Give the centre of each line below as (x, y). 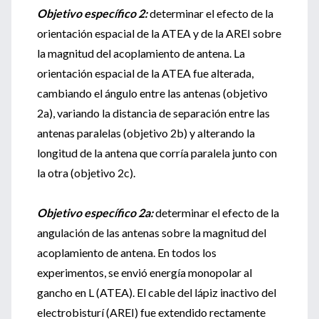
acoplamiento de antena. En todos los (127, 252)
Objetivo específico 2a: (95, 213)
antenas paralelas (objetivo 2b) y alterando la (146, 133)
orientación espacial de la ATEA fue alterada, (145, 73)
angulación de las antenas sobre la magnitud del (152, 232)
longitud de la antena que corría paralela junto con (157, 153)
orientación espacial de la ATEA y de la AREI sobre (159, 33)
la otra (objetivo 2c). (86, 173)
